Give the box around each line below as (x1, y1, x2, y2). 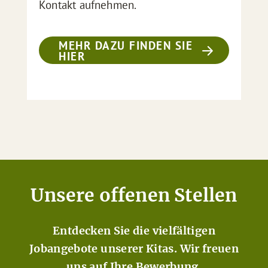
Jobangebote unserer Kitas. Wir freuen (29, 242, 239, 255)
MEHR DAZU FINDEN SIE (59, 38, 193, 53)
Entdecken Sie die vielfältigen (53, 224, 215, 237)
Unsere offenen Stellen (31, 184, 237, 206)
